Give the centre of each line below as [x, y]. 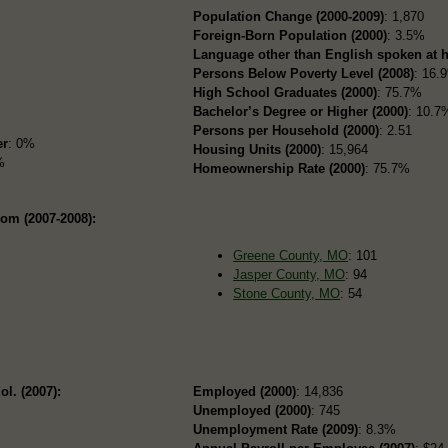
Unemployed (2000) [252, 410]
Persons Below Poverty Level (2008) [304, 73]
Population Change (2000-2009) [289, 16]
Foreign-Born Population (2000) [290, 35]
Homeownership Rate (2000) [279, 168]
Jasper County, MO [289, 274]
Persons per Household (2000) [286, 130]
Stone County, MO [287, 293]
